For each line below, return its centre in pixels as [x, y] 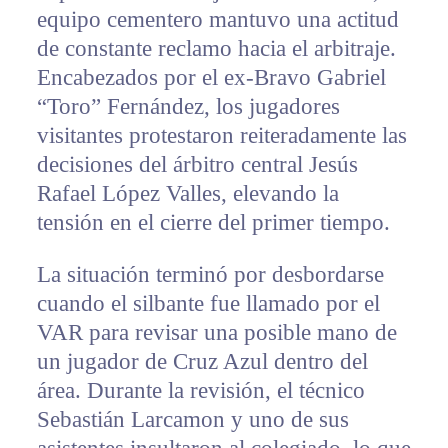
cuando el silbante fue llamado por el [208, 303]
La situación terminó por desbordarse [210, 274]
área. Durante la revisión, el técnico [200, 390]
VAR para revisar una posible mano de [216, 332]
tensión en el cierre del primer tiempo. [213, 222]
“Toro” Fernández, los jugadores [188, 106]
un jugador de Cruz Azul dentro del [202, 361]
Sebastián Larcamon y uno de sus [192, 419]
